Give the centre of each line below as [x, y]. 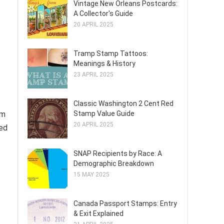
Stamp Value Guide [104, 113]
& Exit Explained [98, 213]
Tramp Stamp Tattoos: [111, 53]
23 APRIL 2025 [93, 74]
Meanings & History [104, 63]
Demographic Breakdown [114, 163]
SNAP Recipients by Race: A [118, 153]
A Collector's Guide [103, 13]
